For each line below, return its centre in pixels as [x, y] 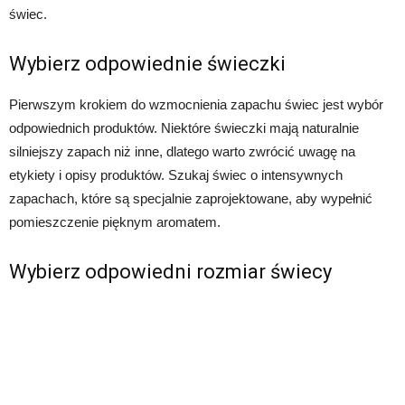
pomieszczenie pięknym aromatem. [115, 221]
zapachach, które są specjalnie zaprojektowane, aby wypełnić [191, 198]
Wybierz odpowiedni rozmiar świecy [170, 271]
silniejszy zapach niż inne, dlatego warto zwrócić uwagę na [182, 151]
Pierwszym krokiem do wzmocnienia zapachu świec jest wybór [196, 104]
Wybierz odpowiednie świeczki [147, 63]
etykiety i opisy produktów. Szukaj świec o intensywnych [176, 174]
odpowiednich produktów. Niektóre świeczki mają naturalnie [184, 127]
